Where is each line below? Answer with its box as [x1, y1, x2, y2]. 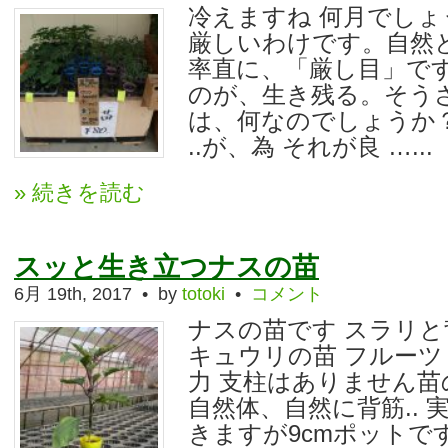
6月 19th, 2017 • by [14, 284, 182, 304]
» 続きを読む [14, 180, 145, 205]
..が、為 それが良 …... [188, 133, 433, 160]
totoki [182, 284, 225, 304]
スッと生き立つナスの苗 [14, 252, 319, 282]
